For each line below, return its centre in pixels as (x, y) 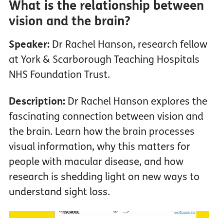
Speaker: (30, 44)
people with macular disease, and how (96, 162)
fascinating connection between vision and (106, 116)
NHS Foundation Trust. (59, 74)
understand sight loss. (59, 192)
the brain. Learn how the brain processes (101, 131)
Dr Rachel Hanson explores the (136, 101)
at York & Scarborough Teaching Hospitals (104, 59)
